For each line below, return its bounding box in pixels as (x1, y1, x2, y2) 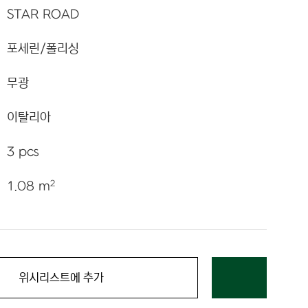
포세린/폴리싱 (6, 42, 79, 56)
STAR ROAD (6, 8, 79, 22)
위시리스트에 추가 (18, 271, 104, 285)
